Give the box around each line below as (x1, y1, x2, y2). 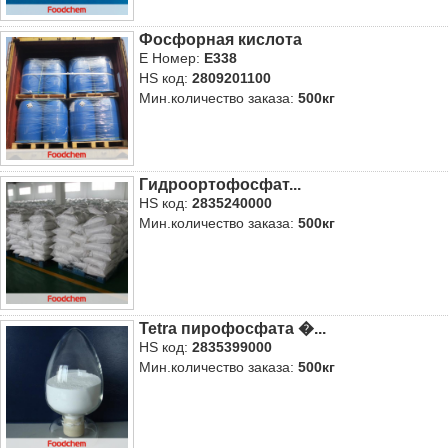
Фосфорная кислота (139, 31, 303, 49)
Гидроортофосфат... (139, 175, 302, 193)
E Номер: (139, 50, 205, 67)
